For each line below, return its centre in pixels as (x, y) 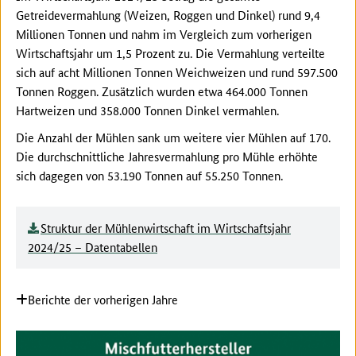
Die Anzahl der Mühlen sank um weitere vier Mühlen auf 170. (173, 137)
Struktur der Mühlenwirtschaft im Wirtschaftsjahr (166, 228)
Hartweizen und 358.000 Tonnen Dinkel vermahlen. (147, 110)
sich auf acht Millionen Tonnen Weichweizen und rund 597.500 (177, 72)
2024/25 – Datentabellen (93, 247)
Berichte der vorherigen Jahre (103, 300)
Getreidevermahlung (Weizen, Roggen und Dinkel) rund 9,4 (168, 15)
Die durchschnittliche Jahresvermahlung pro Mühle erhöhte (167, 157)
